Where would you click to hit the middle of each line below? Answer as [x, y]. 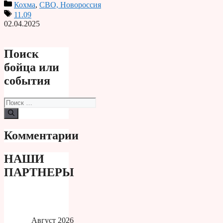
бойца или [32, 67]
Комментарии [41, 135]
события [27, 80]
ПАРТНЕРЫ [39, 172]
